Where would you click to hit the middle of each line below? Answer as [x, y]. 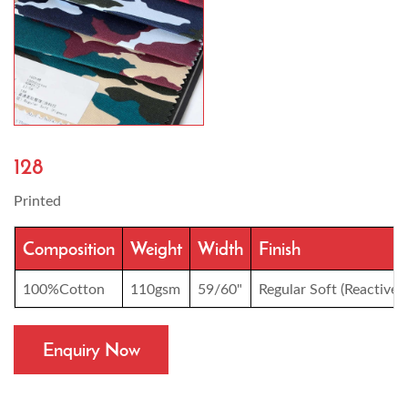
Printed [37, 200]
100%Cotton [64, 288]
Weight [156, 248]
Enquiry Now [91, 349]
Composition [69, 248]
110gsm [155, 288]
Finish [280, 248]
